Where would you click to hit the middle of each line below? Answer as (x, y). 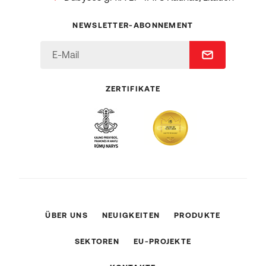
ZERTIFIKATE (133, 89)
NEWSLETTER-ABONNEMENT (133, 25)
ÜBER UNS (66, 216)
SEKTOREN (97, 242)
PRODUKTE (197, 216)
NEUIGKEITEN (131, 216)
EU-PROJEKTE (163, 242)
